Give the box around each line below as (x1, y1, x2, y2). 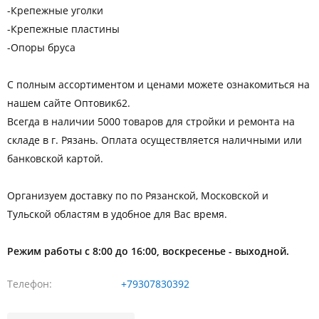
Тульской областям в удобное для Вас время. (7, 206, 227, 221)
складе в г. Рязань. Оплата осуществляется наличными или (7, 132, 302, 147)
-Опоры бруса (7, 40, 75, 54)
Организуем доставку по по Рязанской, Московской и (7, 188, 268, 202)
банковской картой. (7, 151, 103, 165)
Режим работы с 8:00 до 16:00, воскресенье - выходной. (7, 244, 289, 258)
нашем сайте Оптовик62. (7, 95, 130, 110)
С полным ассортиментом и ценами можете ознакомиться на (7, 77, 310, 91)
